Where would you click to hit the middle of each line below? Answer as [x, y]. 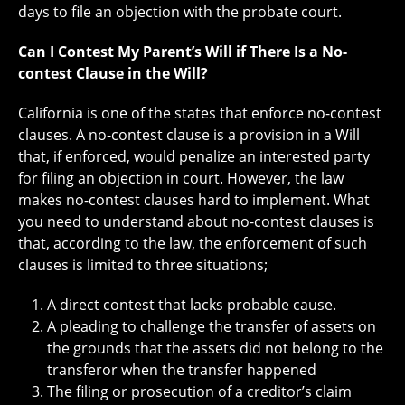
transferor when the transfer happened [182, 370]
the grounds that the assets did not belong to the [215, 348]
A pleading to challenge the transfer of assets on [212, 326]
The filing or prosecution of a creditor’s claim [199, 391]
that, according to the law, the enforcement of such [193, 243]
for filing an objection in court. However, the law [181, 178]
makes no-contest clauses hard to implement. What [194, 200]
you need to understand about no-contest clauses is [196, 221]
